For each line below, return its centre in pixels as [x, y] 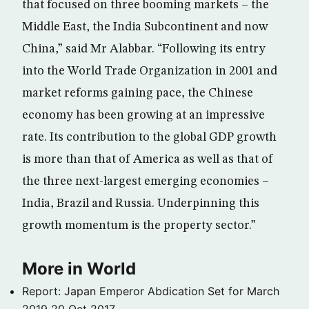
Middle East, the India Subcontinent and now [145, 27]
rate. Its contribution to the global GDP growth [149, 137]
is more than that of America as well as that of [148, 159]
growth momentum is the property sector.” [139, 226]
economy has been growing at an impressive [143, 115]
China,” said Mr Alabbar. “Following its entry [144, 49]
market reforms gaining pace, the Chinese [138, 93]
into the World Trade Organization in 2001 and [150, 71]
